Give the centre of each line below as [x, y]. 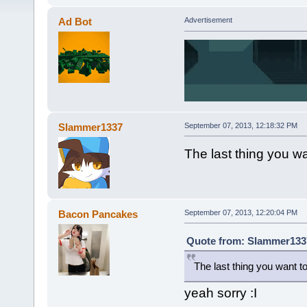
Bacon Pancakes [98, 214]
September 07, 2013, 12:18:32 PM [241, 125]
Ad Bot [75, 22]
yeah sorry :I [220, 293]
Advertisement [208, 20]
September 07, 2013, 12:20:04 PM [241, 212]
